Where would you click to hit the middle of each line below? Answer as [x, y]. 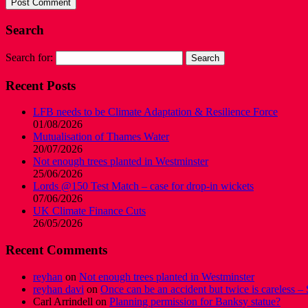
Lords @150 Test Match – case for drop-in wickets [143, 186]
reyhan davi [58, 289]
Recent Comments [56, 250]
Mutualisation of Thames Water [101, 137]
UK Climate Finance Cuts [89, 211]
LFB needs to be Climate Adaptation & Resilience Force [155, 112]
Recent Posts [41, 85]
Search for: [29, 57]
